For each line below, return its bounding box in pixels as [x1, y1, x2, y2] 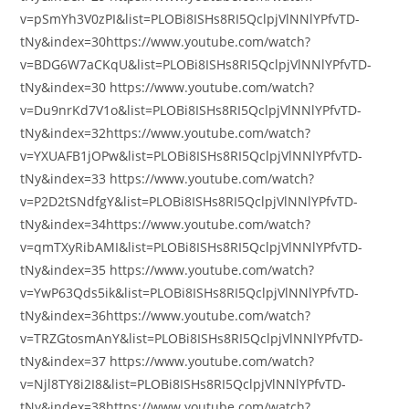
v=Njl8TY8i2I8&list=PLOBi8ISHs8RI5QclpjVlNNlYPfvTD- [20, 375, 347, 393]
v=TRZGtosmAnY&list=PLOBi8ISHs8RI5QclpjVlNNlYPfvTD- [20, 330, 364, 347]
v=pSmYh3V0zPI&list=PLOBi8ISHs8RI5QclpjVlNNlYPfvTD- [20, 10, 361, 27]
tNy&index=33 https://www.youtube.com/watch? [20, 170, 315, 187]
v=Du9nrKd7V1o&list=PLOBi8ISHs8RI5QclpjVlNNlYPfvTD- [20, 101, 362, 119]
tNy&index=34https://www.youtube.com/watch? [20, 215, 311, 233]
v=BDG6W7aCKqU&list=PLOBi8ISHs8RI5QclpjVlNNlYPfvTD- [20, 56, 372, 73]
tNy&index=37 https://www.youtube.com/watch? [20, 352, 315, 370]
